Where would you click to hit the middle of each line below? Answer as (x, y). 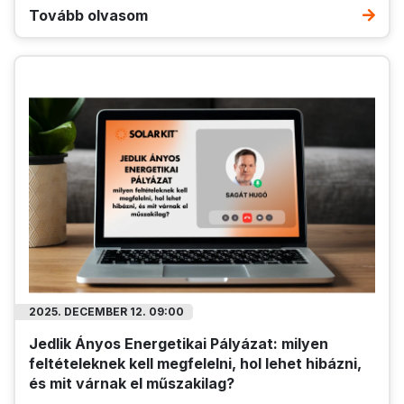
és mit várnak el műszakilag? (132, 383)
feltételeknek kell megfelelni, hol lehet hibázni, (195, 363)
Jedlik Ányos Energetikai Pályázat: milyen (179, 343)
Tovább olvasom (88, 16)
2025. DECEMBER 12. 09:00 (106, 311)
